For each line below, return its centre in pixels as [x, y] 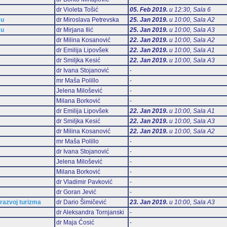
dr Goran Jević [76, 192]
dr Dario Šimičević [81, 202]
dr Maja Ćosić [75, 222]
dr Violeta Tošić [77, 9]
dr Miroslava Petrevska [87, 20]
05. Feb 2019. [148, 9]
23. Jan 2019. [148, 202]
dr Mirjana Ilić [74, 30]
